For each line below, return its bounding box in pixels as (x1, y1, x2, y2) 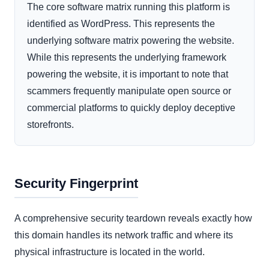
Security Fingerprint (14, 176, 138, 192)
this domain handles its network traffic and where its (14, 230, 233, 241)
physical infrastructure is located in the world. (14, 247, 205, 258)
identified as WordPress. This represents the (27, 19, 215, 29)
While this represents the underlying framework (27, 52, 226, 63)
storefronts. (27, 119, 74, 130)
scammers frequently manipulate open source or (27, 86, 231, 97)
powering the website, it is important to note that (27, 69, 228, 80)
